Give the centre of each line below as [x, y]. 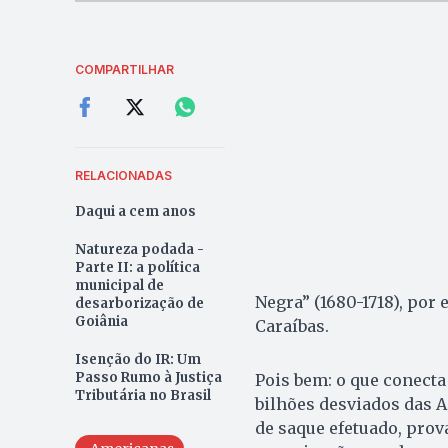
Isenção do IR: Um [137, 359]
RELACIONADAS [123, 175]
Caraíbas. [291, 325]
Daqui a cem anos [135, 211]
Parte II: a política [137, 267]
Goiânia [101, 321]
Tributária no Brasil [142, 395]
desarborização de [139, 303]
